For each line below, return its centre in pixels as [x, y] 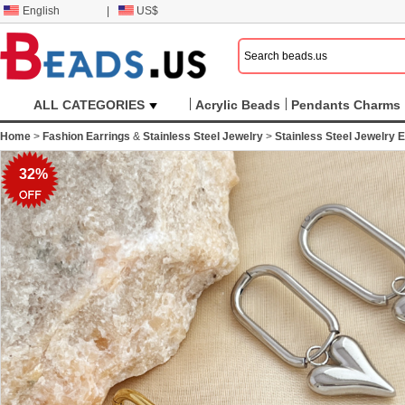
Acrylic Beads [238, 105]
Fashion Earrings [86, 137]
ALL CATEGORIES [89, 105]
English [41, 11]
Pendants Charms [346, 105]
